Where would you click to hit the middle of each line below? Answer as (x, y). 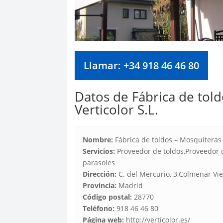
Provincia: (100, 185)
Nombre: (98, 139)
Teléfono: (99, 208)
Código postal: (108, 197)
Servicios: (99, 151)
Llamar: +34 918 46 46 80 (142, 65)
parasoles (99, 162)
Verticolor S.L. (117, 109)
